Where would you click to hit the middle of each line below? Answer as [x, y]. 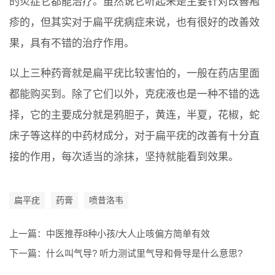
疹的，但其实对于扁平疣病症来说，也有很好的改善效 [134, 22]
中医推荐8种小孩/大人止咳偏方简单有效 [128, 234]
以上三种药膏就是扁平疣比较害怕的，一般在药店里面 [134, 73]
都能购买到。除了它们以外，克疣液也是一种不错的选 [134, 94]
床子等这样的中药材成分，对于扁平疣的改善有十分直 [134, 136]
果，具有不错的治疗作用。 [72, 43]
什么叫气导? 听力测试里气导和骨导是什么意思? [144, 253]
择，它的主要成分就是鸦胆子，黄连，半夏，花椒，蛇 [134, 115]
